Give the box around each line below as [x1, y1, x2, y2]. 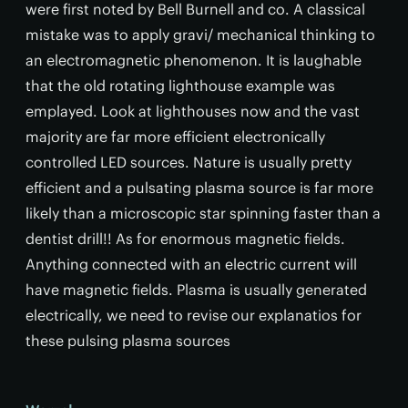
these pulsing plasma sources [25, 331, 230, 350]
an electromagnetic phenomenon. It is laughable [25, 50, 362, 69]
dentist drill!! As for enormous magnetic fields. [25, 229, 345, 248]
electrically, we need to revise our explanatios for [25, 305, 362, 324]
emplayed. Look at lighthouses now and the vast [25, 101, 360, 120]
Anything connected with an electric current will [25, 254, 357, 273]
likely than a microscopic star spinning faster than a [25, 203, 381, 222]
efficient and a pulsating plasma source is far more [25, 178, 373, 197]
